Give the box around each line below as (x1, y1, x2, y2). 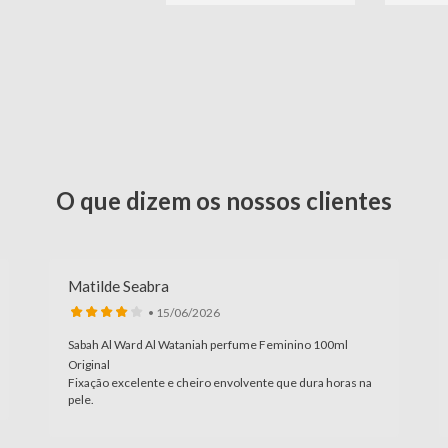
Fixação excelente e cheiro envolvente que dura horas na (68, 375, 372, 390)
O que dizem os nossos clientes (56, 186, 392, 215)
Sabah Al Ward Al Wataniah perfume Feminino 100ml (68, 337, 348, 352)
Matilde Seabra (68, 277, 169, 295)
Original (68, 357, 110, 372)
